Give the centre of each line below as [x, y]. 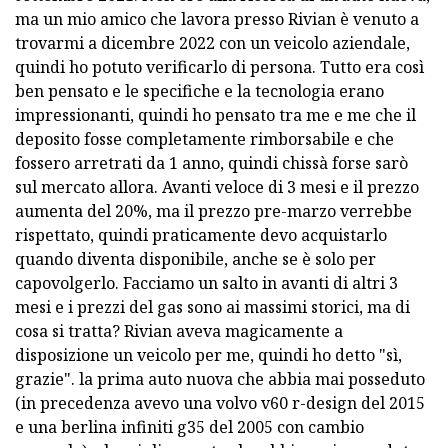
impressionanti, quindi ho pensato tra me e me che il [215, 114]
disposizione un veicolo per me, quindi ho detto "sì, [208, 354]
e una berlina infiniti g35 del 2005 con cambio [189, 426]
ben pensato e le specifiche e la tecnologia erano [199, 90]
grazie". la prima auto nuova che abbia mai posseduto [220, 378]
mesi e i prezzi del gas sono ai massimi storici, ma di [212, 306]
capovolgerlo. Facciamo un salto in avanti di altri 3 [206, 282]
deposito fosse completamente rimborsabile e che [204, 138]
